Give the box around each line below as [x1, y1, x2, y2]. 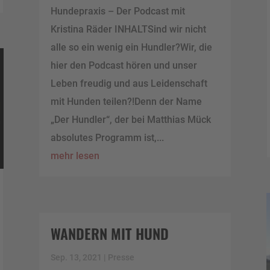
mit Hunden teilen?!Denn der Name [50, 96, 202, 108]
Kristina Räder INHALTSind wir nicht [50, 24, 206, 36]
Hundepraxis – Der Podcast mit [50, 5, 185, 17]
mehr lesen [50, 150, 99, 162]
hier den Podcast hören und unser [50, 60, 197, 72]
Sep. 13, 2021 [50, 252, 102, 262]
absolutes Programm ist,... [50, 132, 164, 144]
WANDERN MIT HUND [50, 222, 169, 244]
